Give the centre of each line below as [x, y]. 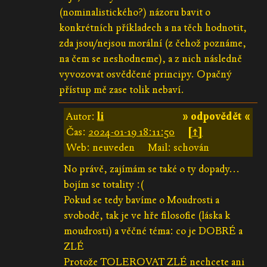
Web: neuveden [101, 147]
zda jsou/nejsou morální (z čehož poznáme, [152, 43]
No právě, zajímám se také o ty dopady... [152, 169]
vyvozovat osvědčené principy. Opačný [145, 74]
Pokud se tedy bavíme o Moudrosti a [142, 200]
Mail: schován [179, 147]
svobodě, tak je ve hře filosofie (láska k [147, 215]
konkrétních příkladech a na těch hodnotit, [153, 27]
